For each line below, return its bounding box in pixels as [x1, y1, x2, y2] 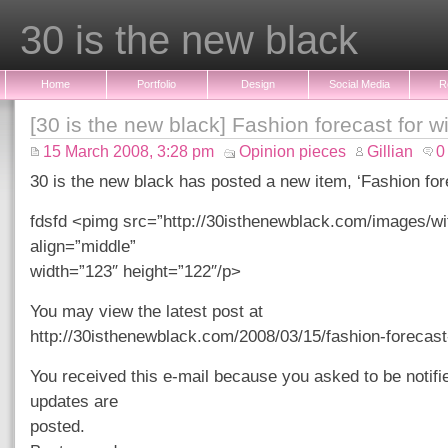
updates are [30, 391, 118, 411]
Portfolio [137, 78, 176, 90]
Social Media [328, 78, 390, 90]
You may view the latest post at [30, 301, 263, 321]
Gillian [367, 143, 413, 160]
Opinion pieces [239, 143, 346, 160]
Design [240, 78, 275, 90]
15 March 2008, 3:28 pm [43, 143, 214, 160]
